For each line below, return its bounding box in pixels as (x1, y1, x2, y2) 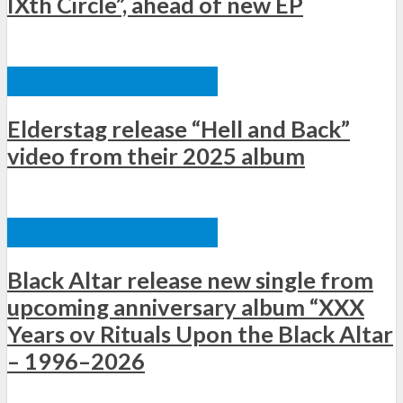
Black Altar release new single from (7, 266, 373, 294)
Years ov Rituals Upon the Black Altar (7, 320, 393, 348)
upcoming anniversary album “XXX (7, 293, 364, 321)
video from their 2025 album (7, 141, 305, 169)
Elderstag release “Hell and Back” (7, 114, 350, 142)
